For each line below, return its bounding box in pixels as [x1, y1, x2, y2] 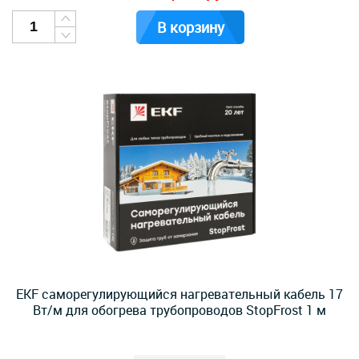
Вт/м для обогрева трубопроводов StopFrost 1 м [33, 301, 326, 319]
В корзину [156, 18, 224, 37]
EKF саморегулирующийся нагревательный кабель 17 [16, 285, 343, 303]
